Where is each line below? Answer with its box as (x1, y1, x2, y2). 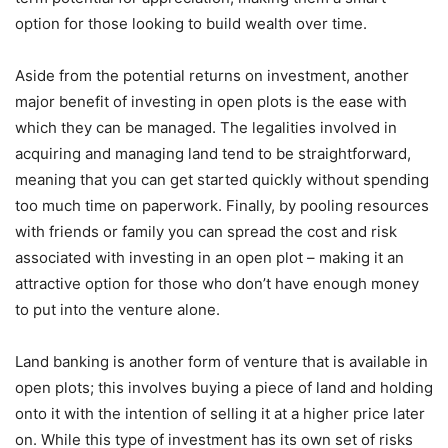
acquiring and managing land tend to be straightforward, (15, 144, 411, 164)
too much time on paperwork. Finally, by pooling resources (15, 196, 429, 216)
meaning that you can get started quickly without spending (15, 170, 429, 190)
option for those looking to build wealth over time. (15, 14, 367, 34)
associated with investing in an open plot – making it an (15, 248, 404, 268)
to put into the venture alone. (15, 300, 220, 320)
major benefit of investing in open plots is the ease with (15, 92, 407, 112)
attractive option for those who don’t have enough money (15, 274, 419, 294)
